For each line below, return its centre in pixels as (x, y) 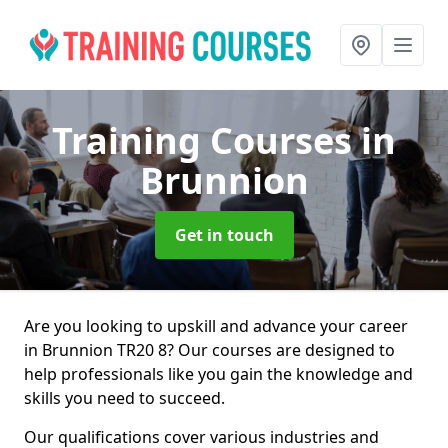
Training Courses (206, 140)
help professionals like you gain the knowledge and (218, 374)
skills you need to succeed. (124, 398)
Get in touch (224, 235)
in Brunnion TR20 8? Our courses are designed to (209, 350)
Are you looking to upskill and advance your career (216, 326)
